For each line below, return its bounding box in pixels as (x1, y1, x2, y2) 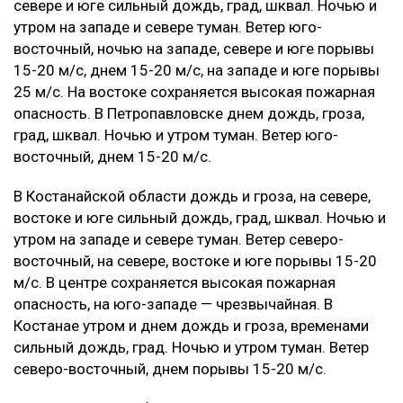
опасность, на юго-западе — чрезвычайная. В (13, 294, 333, 313)
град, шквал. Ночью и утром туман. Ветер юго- (13, 125, 338, 144)
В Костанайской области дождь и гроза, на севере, (13, 186, 371, 205)
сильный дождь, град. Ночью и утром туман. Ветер (13, 337, 369, 356)
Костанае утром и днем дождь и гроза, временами (13, 316, 369, 335)
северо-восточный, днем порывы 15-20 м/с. (13, 359, 327, 378)
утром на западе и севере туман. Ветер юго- (13, 17, 322, 36)
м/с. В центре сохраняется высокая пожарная (13, 273, 336, 291)
